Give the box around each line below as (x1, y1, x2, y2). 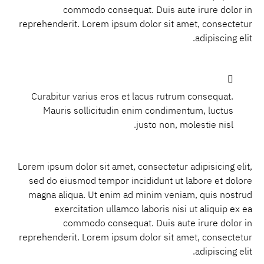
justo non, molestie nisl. (136, 118, 233, 133)
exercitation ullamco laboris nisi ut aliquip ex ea (54, 202, 252, 216)
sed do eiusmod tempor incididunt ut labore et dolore (29, 173, 252, 188)
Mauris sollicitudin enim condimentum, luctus (43, 104, 233, 118)
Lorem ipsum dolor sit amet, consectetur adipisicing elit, (18, 159, 252, 174)
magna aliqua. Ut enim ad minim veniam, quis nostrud (28, 187, 252, 202)
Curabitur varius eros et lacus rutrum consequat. (31, 90, 233, 104)
